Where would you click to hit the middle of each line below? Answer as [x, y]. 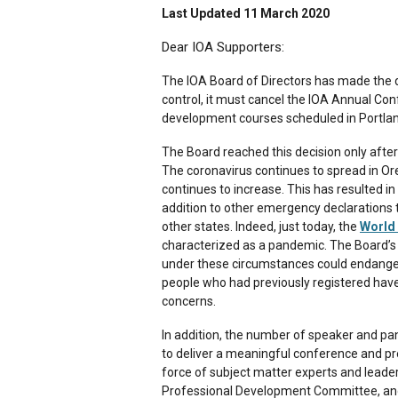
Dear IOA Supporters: [223, 47]
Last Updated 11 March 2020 [246, 13]
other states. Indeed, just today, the [261, 226]
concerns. [189, 301]
